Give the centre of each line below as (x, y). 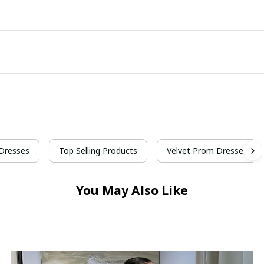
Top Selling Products (98, 151)
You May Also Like (132, 191)
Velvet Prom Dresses (207, 151)
